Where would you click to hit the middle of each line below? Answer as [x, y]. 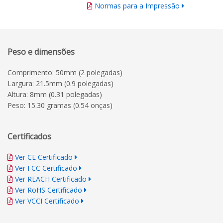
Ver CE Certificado [44, 157]
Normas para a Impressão [137, 6]
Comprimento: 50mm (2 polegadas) [65, 73]
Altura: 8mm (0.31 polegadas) [55, 95]
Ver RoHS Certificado [49, 190]
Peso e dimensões [41, 52]
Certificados [29, 137]
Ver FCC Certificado [46, 168]
